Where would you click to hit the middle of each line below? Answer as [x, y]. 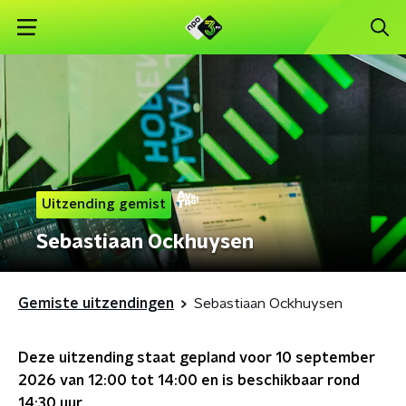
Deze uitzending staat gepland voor [147, 358]
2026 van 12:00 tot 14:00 [108, 381]
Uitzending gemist [104, 204]
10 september [325, 358]
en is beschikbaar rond [279, 381]
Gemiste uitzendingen [96, 304]
